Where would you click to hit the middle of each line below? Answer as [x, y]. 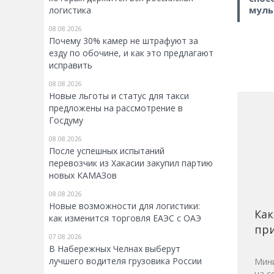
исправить [71, 65]
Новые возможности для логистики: [124, 206]
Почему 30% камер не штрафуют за [124, 41]
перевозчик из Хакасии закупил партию [131, 163]
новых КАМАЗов [83, 175]
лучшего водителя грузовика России [125, 261]
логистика [70, 10]
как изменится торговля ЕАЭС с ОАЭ [125, 218]
